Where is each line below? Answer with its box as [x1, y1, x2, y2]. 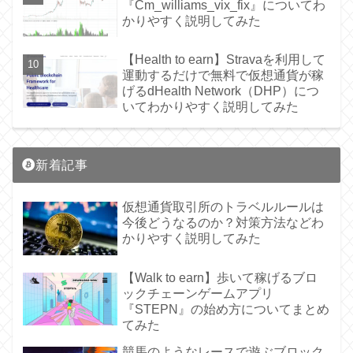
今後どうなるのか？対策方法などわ [122, 216, 325, 230]
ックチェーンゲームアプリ [122, 286, 274, 300]
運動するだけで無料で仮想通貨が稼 [122, 69, 325, 83]
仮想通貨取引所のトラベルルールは [122, 200, 325, 214]
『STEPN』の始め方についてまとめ [122, 302, 330, 316]
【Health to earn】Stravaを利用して [122, 53, 326, 67]
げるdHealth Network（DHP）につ [122, 84, 320, 98]
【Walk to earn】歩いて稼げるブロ [122, 270, 318, 284]
